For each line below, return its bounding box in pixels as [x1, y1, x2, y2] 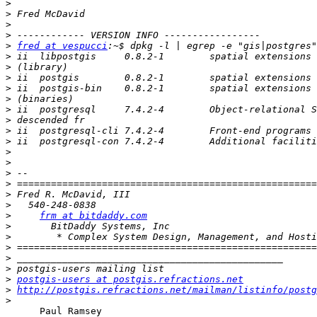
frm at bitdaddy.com [40, 210, 147, 221]
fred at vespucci [17, 40, 108, 52]
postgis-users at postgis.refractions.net [17, 274, 243, 285]
